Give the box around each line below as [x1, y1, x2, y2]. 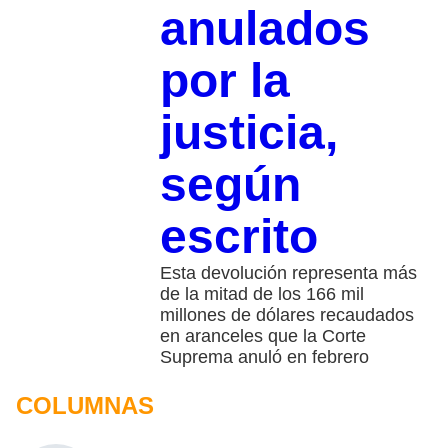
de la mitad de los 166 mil [159, 284, 364, 305]
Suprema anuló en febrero [159, 347, 369, 368]
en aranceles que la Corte [159, 326, 366, 347]
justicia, [159, 106, 338, 160]
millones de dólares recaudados [159, 305, 414, 326]
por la [159, 54, 290, 108]
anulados [159, 2, 370, 56]
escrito [159, 210, 318, 264]
